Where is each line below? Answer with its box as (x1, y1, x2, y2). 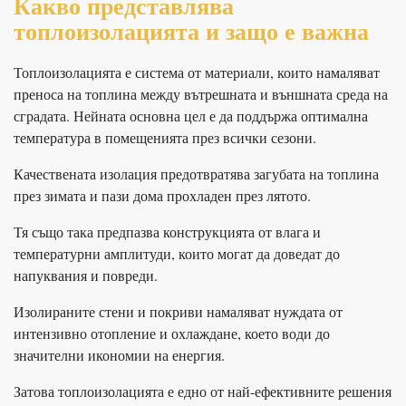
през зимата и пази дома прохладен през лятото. (14, 185, 311, 205)
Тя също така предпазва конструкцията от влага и (14, 221, 321, 241)
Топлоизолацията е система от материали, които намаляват (14, 62, 380, 82)
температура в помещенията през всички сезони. (14, 127, 316, 147)
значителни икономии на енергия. (14, 344, 225, 364)
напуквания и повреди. (14, 265, 158, 285)
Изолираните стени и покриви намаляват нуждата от (14, 301, 343, 321)
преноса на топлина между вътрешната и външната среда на (14, 83, 388, 103)
